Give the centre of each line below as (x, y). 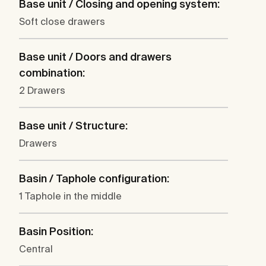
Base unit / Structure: (73, 126)
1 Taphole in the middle (70, 196)
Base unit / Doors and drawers (95, 57)
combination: (52, 73)
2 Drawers (42, 91)
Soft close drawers (62, 22)
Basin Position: (56, 232)
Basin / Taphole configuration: (94, 179)
